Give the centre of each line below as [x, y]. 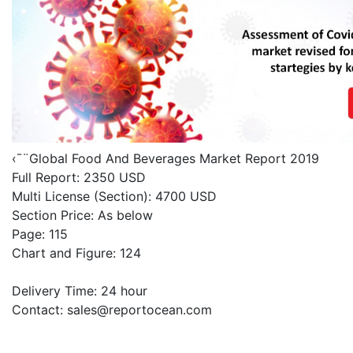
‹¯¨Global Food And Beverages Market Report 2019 [165, 158]
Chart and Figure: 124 [76, 253]
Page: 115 [40, 234]
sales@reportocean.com [139, 309]
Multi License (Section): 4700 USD [114, 196]
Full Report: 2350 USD [79, 177]
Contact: [39, 309]
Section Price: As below [82, 215]
